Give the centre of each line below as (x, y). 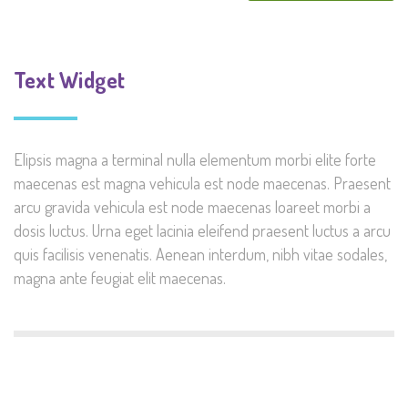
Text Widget (70, 80)
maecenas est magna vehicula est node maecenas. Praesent (202, 184)
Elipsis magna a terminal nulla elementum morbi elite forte (195, 160)
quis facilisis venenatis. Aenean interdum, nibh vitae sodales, (200, 255)
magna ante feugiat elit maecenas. (120, 278)
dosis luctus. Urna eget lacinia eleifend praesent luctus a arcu (202, 231)
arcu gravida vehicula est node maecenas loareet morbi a (192, 207)
